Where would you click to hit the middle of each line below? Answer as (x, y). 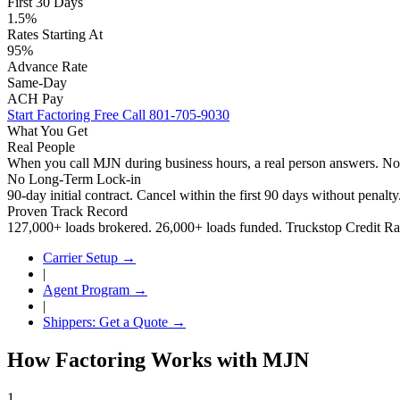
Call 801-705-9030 (176, 114)
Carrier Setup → (89, 257)
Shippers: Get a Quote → (114, 321)
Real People (41, 146)
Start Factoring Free (65, 114)
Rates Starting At (55, 34)
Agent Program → (95, 289)
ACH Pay (35, 98)
